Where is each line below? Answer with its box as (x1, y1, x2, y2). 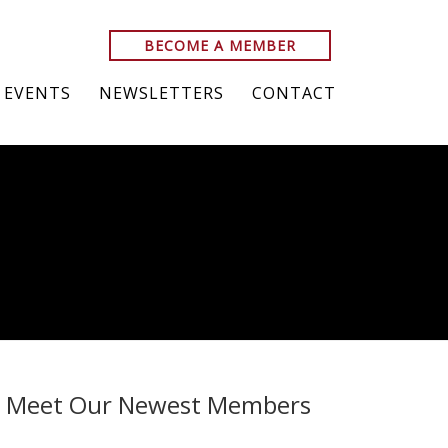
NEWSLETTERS (99, 82, 224, 104)
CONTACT (252, 82, 336, 104)
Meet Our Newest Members (6, 388, 311, 421)
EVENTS (4, 82, 71, 104)
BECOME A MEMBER (144, 36, 296, 55)
